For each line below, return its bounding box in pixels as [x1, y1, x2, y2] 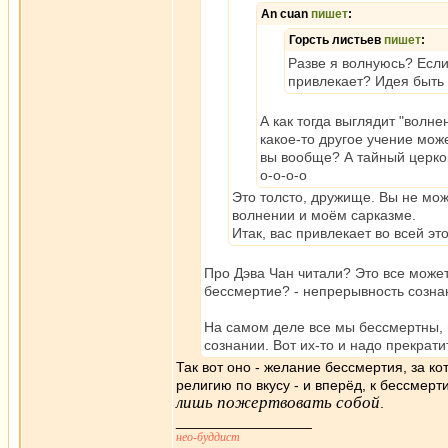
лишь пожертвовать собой [176, 393, 380, 412]
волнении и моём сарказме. [232, 207, 416, 223]
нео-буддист [176, 430, 240, 444]
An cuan [261, 7, 311, 21]
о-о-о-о [260, 167, 307, 183]
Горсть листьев [289, 33, 384, 47]
